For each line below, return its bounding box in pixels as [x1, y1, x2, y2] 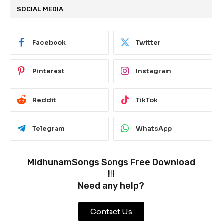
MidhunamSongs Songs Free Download [27, 156, 195, 167]
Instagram [136, 67, 171, 76]
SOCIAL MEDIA [17, 5, 64, 13]
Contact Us [90, 206, 132, 216]
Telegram [32, 124, 65, 133]
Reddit [32, 96, 56, 105]
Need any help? [78, 180, 144, 191]
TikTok [136, 96, 158, 105]
